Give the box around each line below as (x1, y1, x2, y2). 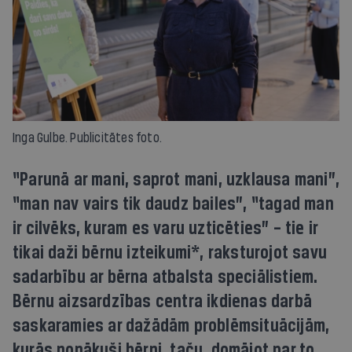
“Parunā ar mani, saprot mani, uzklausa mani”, (13, 169, 340, 191)
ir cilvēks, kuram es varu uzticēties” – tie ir (13, 218, 318, 240)
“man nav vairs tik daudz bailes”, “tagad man (13, 193, 334, 215)
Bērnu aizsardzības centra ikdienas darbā (13, 291, 313, 313)
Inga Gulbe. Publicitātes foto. (13, 130, 162, 145)
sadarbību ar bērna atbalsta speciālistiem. (13, 266, 317, 288)
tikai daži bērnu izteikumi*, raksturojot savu (13, 242, 328, 264)
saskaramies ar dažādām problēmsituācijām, (13, 315, 330, 337)
